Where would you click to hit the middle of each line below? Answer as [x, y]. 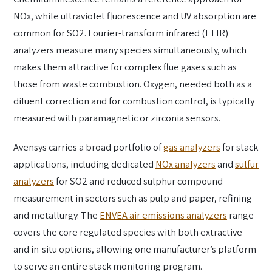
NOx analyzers [185, 164]
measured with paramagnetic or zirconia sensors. [117, 118]
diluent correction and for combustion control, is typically [134, 101]
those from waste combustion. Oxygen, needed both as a [133, 84]
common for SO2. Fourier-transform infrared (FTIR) [121, 33]
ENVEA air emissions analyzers [163, 215]
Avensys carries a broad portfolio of [88, 147]
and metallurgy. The [56, 215]
